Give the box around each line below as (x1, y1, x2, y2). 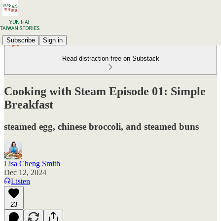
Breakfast (4, 98, 53, 111)
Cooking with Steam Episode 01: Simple (4, 84, 206, 98)
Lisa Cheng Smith (4, 159, 60, 168)
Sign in (43, 36, 63, 44)
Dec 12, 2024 (4, 168, 46, 177)
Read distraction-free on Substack (62, 55, 159, 62)
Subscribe (6, 36, 35, 44)
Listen (11, 177, 30, 185)
